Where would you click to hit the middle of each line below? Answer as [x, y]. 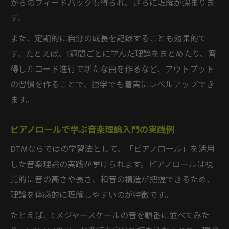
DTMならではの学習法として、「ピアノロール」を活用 [112, 149]
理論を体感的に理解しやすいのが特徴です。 [91, 195]
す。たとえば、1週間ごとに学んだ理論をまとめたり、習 [113, 54]
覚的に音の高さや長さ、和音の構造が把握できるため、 [112, 180]
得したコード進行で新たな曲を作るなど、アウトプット [112, 70]
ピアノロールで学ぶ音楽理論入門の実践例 [92, 130]
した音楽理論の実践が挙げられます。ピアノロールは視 [112, 165]
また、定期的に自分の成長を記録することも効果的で [108, 39]
